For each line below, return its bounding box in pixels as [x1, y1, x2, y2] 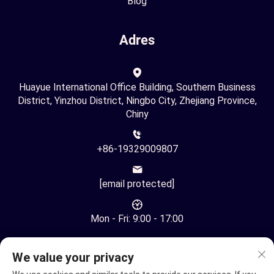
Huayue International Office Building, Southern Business [18, 81, 256, 93]
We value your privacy [12, 250, 134, 265]
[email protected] [100, 178, 174, 190]
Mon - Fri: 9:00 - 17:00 [91, 213, 183, 224]
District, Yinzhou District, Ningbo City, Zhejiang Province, [17, 95, 257, 106]
